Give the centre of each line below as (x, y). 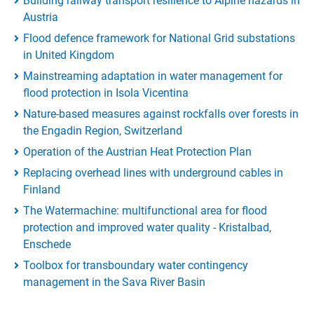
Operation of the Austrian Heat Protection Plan (137, 152)
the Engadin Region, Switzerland (103, 131)
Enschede (47, 245)
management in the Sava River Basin (114, 282)
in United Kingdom (69, 55)
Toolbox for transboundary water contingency (136, 266)
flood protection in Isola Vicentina (106, 93)
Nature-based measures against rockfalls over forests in (161, 114)
